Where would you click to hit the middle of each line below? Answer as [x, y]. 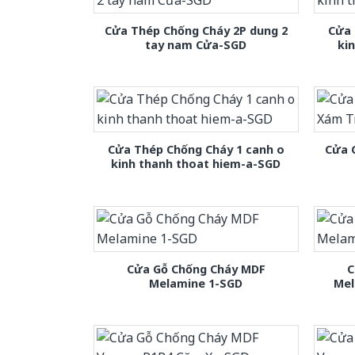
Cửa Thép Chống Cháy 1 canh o [196, 150]
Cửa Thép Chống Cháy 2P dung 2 [196, 31]
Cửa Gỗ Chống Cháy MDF [196, 269]
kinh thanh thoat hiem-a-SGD [196, 164]
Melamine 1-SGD [196, 283]
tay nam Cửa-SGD [196, 45]
